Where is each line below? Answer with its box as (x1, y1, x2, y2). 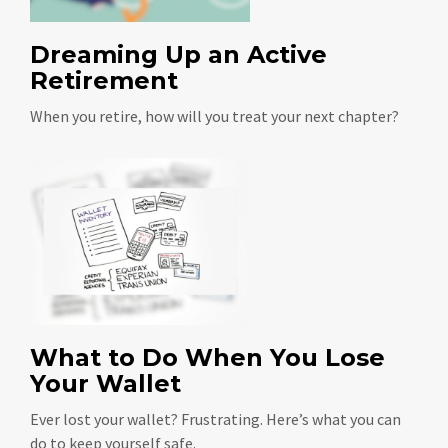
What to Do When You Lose (30, 342, 385, 372)
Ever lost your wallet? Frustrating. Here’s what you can (30, 408, 401, 429)
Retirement (30, 65, 178, 95)
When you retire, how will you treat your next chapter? (30, 105, 399, 126)
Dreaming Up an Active (30, 39, 327, 69)
